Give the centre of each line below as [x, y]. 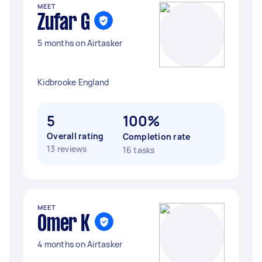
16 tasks [139, 150]
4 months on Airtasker [80, 244]
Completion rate [156, 137]
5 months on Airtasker [80, 43]
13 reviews [67, 149]
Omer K [64, 225]
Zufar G [64, 23]
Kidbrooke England [73, 82]
